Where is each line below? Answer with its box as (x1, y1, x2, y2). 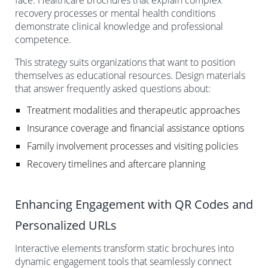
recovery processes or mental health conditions (15, 6, 215, 20)
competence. (15, 32, 71, 46)
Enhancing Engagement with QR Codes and (15, 196, 253, 212)
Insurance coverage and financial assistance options (27, 121, 244, 135)
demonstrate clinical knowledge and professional (15, 19, 223, 33)
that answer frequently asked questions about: (15, 81, 211, 95)
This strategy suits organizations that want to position (15, 55, 235, 69)
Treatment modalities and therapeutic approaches (27, 103, 240, 117)
